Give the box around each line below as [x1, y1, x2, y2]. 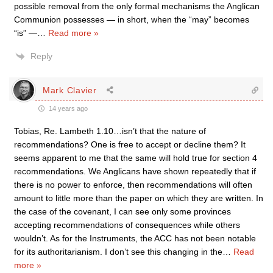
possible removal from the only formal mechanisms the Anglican [14, 1, 260, 11]
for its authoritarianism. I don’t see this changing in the [14, 247, 222, 257]
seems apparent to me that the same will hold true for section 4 [14, 153, 257, 163]
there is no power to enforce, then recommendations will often [14, 180, 252, 190]
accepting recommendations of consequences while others [14, 220, 240, 230]
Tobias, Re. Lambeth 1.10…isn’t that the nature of [14, 126, 206, 136]
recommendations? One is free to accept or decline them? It [14, 140, 246, 149]
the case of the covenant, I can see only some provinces [14, 207, 231, 216]
